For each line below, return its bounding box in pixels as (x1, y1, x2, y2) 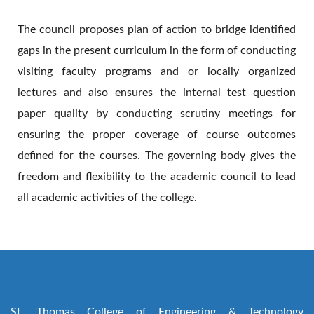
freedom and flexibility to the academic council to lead (18, 171, 296, 182)
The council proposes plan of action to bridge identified (18, 24, 296, 35)
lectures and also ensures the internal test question (18, 87, 296, 98)
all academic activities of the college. (18, 192, 197, 203)
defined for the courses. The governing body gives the (18, 150, 296, 161)
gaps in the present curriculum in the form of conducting (18, 45, 296, 56)
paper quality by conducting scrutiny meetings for (18, 108, 296, 119)
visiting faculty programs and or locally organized (18, 66, 296, 77)
